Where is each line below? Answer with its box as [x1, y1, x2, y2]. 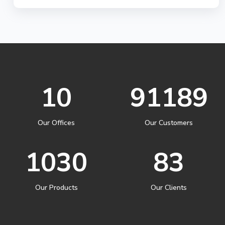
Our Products [35, 183, 78, 192]
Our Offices [38, 118, 75, 128]
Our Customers [145, 118, 193, 128]
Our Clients [151, 183, 187, 192]
